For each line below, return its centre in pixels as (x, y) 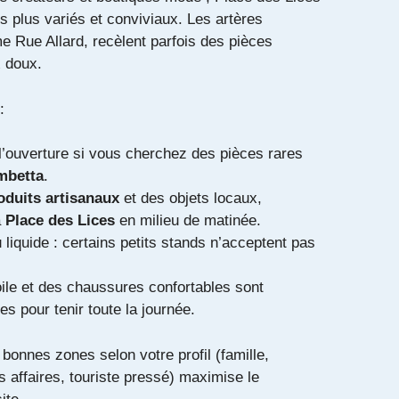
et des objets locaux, (191, 199)
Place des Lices (60, 221)
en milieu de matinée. (188, 221)
